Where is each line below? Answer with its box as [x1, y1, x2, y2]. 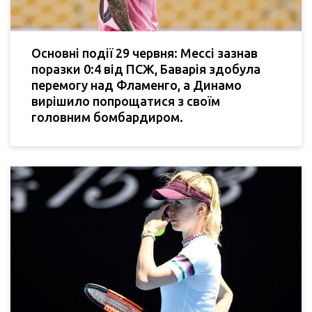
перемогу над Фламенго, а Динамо [31, 77, 242, 92]
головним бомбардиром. [31, 109, 183, 124]
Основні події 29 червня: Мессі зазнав [31, 45, 258, 60]
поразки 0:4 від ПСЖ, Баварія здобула [31, 61, 260, 76]
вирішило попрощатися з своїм [31, 93, 220, 108]
